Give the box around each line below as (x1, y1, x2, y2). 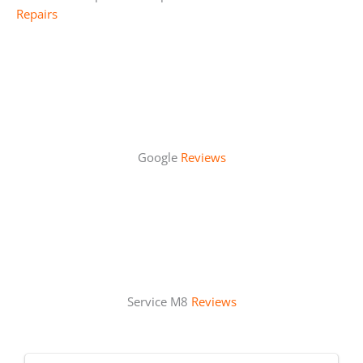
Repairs (16, 6, 58, 23)
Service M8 (126, 293, 191, 310)
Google (137, 148, 181, 165)
